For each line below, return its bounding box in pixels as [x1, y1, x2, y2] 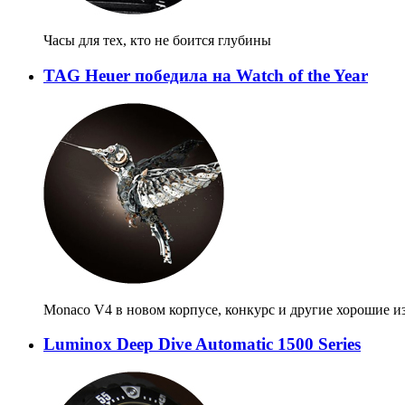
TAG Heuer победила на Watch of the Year [43, 65, 368, 85]
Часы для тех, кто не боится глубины [43, 33, 271, 49]
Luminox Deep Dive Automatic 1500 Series [43, 334, 361, 354]
